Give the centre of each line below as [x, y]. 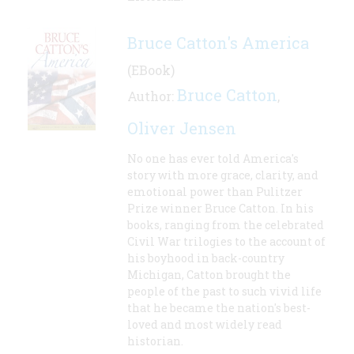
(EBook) [151, 70]
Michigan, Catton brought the [209, 275]
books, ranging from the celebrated [226, 225]
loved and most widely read [205, 325]
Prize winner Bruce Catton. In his [220, 209]
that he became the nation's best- [219, 308]
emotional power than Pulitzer [215, 192]
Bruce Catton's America [218, 43]
